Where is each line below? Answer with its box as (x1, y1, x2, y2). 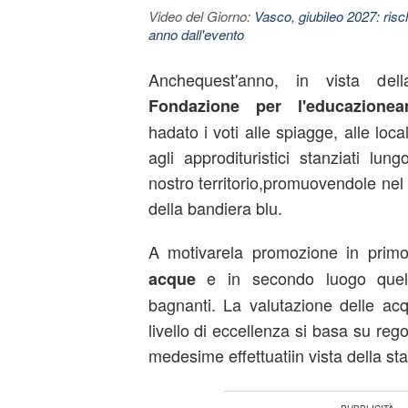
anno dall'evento (148, 25, 244, 44)
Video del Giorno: (148, 6, 254, 25)
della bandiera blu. (148, 196, 282, 219)
